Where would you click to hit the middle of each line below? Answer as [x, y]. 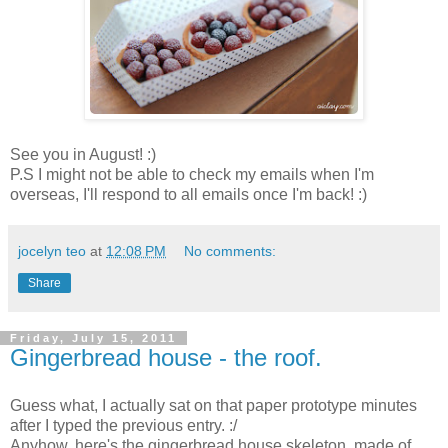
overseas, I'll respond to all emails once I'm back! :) [188, 194]
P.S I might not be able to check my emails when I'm [192, 174]
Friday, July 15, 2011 [93, 337]
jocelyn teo [52, 250]
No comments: [230, 250]
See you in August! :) [83, 154]
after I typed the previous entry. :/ [123, 425]
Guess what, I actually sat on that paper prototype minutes [213, 405]
